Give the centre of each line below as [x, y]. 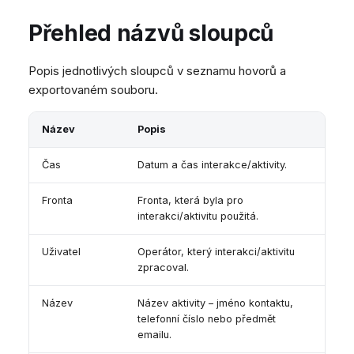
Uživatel [61, 252]
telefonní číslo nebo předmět [207, 319]
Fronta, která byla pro [190, 201]
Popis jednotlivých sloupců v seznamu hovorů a [157, 71]
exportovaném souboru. [93, 90]
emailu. [154, 335]
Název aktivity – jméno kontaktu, [215, 303]
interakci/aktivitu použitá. [198, 217]
